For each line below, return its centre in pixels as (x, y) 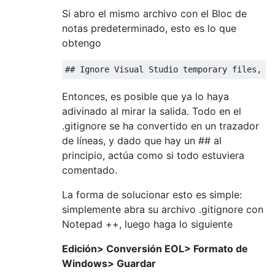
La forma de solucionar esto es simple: (152, 194)
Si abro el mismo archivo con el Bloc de (154, 13)
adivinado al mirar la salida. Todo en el (152, 111)
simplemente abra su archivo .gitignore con (163, 209)
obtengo (82, 43)
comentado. (90, 170)
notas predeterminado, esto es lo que (149, 28)
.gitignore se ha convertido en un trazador (161, 126)
